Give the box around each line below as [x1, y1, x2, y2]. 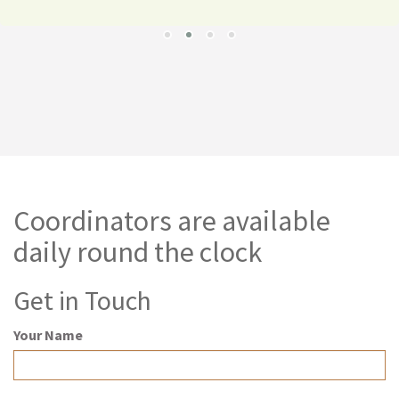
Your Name [13, 326, 83, 345]
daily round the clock [13, 234, 262, 271]
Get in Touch [13, 283, 151, 318]
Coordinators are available [13, 203, 330, 240]
